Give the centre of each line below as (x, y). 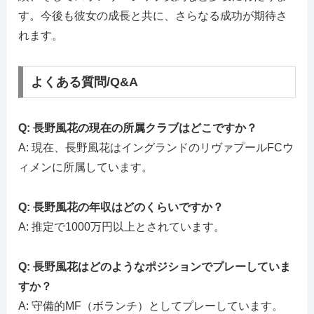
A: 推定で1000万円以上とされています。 (122, 226)
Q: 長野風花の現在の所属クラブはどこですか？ (138, 128)
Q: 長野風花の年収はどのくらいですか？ (121, 207)
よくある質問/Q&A (84, 82)
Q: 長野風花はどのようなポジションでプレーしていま (155, 266)
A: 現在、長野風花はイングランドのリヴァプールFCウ (156, 147)
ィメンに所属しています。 (86, 167)
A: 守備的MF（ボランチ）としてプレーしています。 (151, 306)
